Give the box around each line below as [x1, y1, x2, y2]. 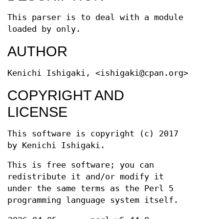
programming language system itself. [7, 196, 178, 205]
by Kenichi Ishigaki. [7, 141, 105, 150]
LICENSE [7, 104, 67, 120]
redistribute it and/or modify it [7, 172, 164, 181]
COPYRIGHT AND [7, 88, 124, 103]
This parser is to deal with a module [7, 13, 183, 22]
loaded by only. [7, 24, 81, 34]
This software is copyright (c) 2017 [7, 129, 178, 138]
